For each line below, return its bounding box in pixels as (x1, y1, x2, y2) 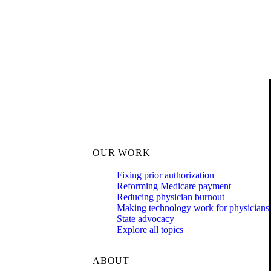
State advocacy (117, 214, 174, 224)
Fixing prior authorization (117, 170, 214, 181)
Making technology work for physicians (117, 203, 269, 214)
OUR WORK (93, 148, 151, 158)
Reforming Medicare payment (117, 181, 231, 192)
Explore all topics (117, 224, 183, 235)
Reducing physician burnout (117, 192, 224, 203)
